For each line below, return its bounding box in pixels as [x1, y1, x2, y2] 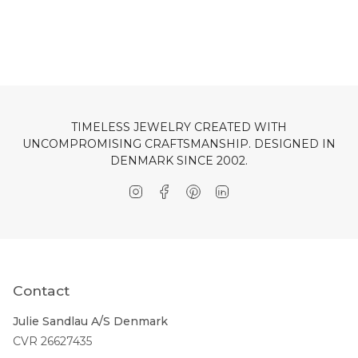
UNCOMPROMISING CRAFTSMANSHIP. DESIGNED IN [22, 137, 336, 152]
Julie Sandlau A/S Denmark [13, 313, 168, 328]
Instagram [143, 182, 201, 197]
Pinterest [201, 182, 253, 197]
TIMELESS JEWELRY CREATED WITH [71, 120, 287, 135]
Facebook [172, 182, 227, 197]
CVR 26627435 [13, 333, 92, 348]
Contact [13, 282, 70, 300]
